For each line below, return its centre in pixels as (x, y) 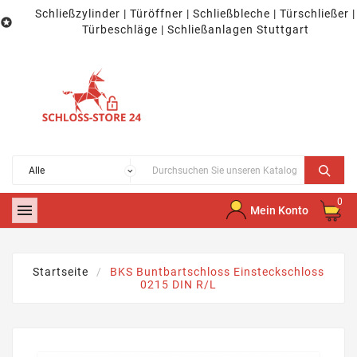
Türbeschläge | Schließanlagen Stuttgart (195, 29)
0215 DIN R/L (178, 285)
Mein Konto (279, 211)
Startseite (61, 272)
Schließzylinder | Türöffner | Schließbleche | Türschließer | (195, 14)
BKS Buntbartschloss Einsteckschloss (217, 272)
